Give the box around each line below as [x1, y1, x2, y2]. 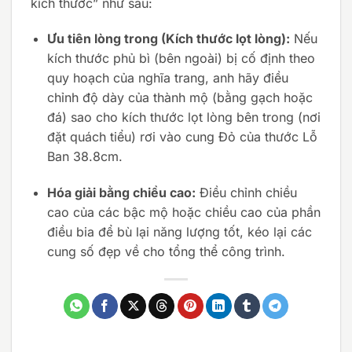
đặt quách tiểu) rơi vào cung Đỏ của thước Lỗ [46, 129, 317, 145]
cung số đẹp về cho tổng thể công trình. [46, 244, 285, 260]
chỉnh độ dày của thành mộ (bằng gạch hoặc [46, 90, 313, 106]
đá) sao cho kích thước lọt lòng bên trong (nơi [46, 109, 321, 126]
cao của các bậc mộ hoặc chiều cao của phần [46, 204, 321, 221]
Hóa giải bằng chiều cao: [46, 185, 196, 201]
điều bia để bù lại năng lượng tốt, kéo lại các [46, 224, 312, 240]
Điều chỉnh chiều [195, 185, 297, 201]
